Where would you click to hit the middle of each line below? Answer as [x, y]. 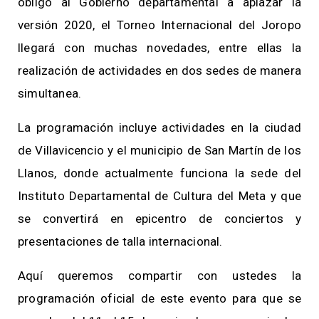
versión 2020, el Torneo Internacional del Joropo [159, 25]
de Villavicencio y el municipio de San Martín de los [159, 151]
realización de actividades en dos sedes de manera [159, 71]
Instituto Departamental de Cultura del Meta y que [159, 196]
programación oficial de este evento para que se [159, 299]
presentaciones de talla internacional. [120, 242]
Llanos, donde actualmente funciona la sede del [159, 173]
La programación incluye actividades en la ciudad [159, 128]
